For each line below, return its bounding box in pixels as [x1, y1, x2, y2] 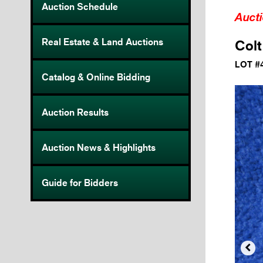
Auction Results [42, 106, 109, 119]
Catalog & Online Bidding [42, 71, 150, 83]
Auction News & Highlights [42, 141, 156, 154]
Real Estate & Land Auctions [42, 36, 163, 48]
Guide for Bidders [42, 177, 118, 189]
